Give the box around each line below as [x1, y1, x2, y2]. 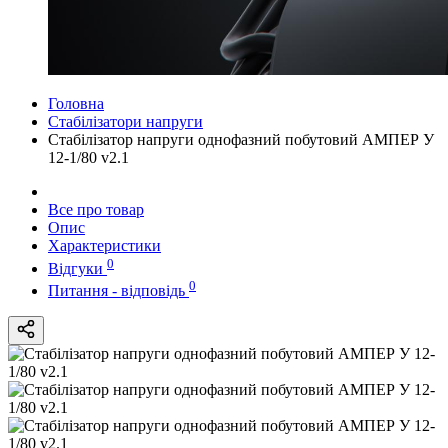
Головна [48, 95, 104, 113]
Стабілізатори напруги [48, 113, 203, 131]
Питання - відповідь [48, 282, 189, 300]
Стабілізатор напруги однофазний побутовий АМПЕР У [48, 131, 434, 149]
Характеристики [48, 237, 161, 255]
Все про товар [48, 201, 144, 219]
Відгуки [48, 259, 107, 277]
